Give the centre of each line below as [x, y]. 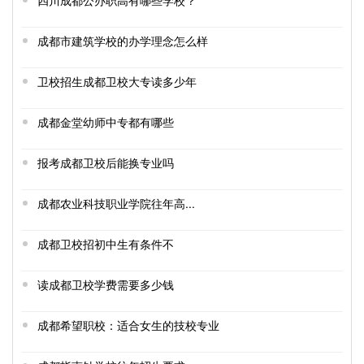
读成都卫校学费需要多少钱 [106, 285]
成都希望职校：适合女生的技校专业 [128, 325]
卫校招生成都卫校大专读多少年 [117, 82]
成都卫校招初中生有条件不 [106, 244]
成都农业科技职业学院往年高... [116, 204]
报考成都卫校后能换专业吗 [106, 163]
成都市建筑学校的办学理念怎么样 [123, 41]
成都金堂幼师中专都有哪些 [106, 122]
